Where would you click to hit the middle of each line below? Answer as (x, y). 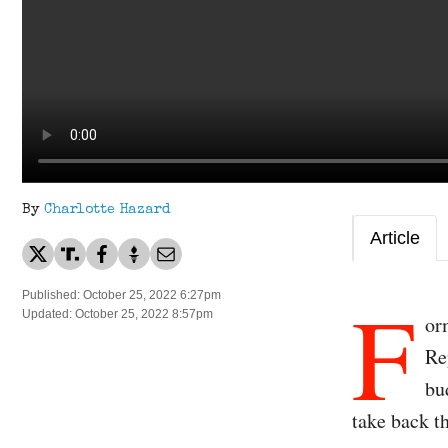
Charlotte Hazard (107, 210)
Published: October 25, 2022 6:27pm (121, 295)
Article (395, 238)
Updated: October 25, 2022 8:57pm (117, 314)
